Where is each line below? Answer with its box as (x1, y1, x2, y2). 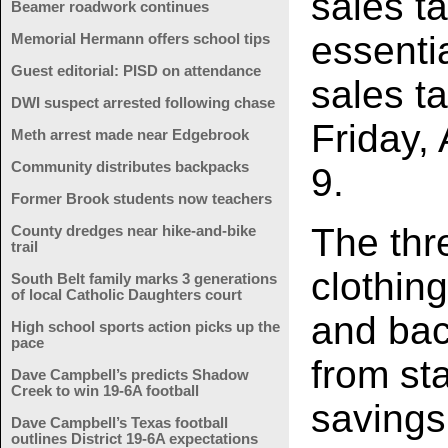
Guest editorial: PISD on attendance (11, 62, 261, 79)
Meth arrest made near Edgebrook (11, 126, 249, 143)
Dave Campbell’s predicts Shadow (11, 366, 249, 383)
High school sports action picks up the (11, 318, 280, 335)
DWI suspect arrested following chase (11, 94, 275, 111)
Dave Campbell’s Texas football (11, 414, 228, 431)
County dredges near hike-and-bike (11, 222, 256, 239)
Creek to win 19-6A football (11, 382, 199, 399)
